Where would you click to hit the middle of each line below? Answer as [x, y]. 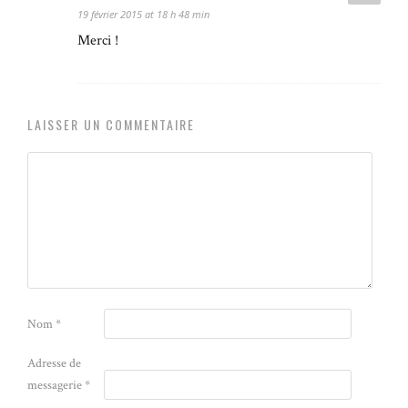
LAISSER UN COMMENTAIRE [111, 125]
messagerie [56, 386]
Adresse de [54, 364]
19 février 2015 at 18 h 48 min [143, 15]
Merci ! [98, 41]
